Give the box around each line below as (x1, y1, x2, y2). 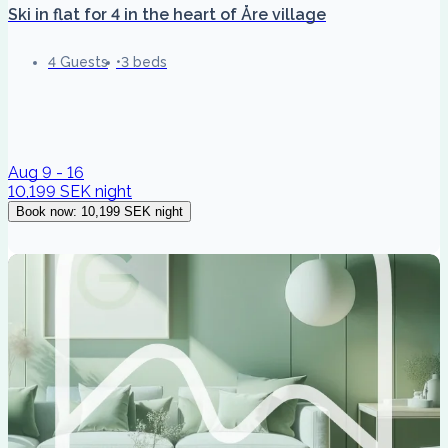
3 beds (121, 53, 167, 70)
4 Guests (48, 53, 108, 70)
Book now (16, 203, 73, 219)
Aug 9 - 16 (8, 162, 84, 182)
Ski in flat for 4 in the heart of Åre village (8, 4, 326, 24)
